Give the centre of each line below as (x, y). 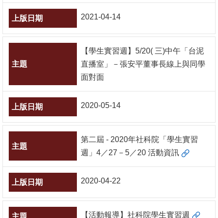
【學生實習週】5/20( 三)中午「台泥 (142, 51)
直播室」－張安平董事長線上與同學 (143, 64)
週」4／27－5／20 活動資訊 (130, 153)
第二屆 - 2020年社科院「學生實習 (139, 139)
